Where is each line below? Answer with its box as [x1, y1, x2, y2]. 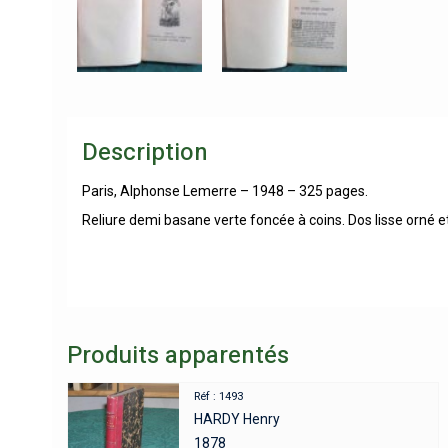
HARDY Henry [194, 411, 281, 428]
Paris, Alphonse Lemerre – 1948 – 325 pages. [82, 183, 368, 200]
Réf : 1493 [194, 390, 244, 404]
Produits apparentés [67, 338, 289, 374]
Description [82, 135, 208, 171]
